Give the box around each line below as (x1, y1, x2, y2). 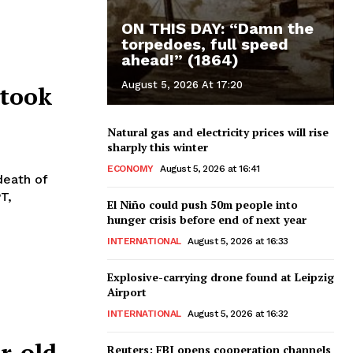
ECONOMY (107, 162, 154, 174)
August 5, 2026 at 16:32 (188, 307, 288, 319)
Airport (107, 284, 147, 299)
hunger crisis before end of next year (107, 211, 307, 227)
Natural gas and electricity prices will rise (107, 124, 329, 139)
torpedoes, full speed (121, 34, 288, 54)
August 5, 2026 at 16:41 (160, 162, 260, 174)
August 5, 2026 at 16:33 (188, 235, 288, 247)
